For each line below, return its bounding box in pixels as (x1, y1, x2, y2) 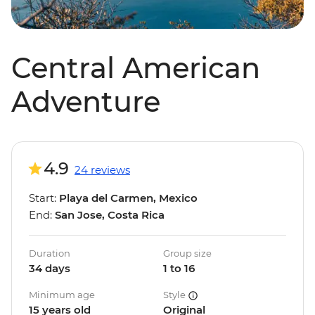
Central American (11, 51, 260, 86)
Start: (29, 191, 59, 205)
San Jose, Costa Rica (55, 208, 165, 222)
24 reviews (75, 163, 130, 177)
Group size (163, 247, 212, 259)
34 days (29, 262, 70, 276)
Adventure (11, 84, 160, 120)
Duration (29, 247, 70, 259)
